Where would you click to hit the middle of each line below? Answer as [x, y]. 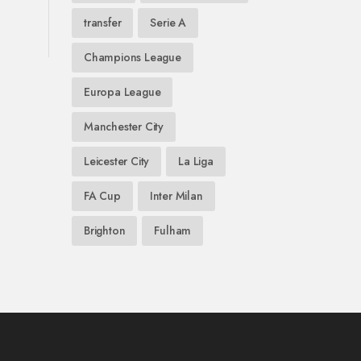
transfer [103, 23]
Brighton [105, 230]
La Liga [196, 161]
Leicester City [117, 161]
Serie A [168, 23]
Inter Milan [176, 196]
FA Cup [102, 196]
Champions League [133, 57]
